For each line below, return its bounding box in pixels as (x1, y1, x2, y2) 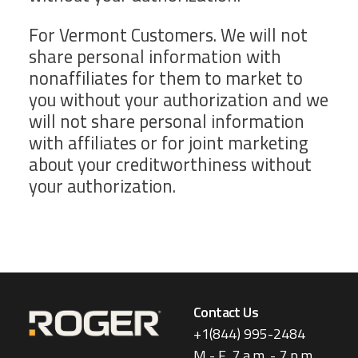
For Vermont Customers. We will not (29, 21, 308, 49)
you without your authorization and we (29, 86, 328, 113)
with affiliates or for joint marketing (29, 129, 308, 157)
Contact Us (193, 301, 258, 324)
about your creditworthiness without (29, 150, 312, 178)
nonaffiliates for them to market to (29, 64, 303, 92)
